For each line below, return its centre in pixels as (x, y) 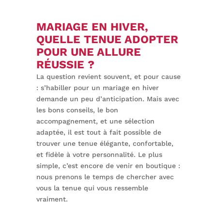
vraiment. (52, 199)
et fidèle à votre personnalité (85, 155)
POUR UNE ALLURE (88, 52)
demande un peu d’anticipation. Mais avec (108, 99)
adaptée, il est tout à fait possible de (99, 132)
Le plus (150, 155)
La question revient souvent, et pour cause (108, 77)
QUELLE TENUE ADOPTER (107, 40)
